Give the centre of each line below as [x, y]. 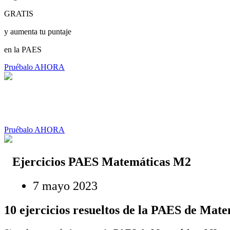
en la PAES [23, 50]
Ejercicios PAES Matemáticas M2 [102, 161]
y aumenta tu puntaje [38, 32]
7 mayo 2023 [65, 186]
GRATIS [19, 14]
